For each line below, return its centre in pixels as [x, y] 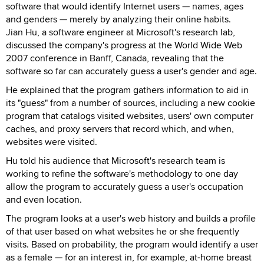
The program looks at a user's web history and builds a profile [131, 218]
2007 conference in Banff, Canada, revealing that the [115, 58]
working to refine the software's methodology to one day [122, 173]
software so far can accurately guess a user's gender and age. [131, 71]
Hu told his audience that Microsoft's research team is [115, 160]
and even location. [44, 199]
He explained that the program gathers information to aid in [127, 90]
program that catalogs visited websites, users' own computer [130, 115]
